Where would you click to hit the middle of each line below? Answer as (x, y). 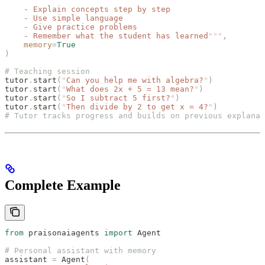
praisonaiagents (64, 233)
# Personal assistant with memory (80, 251)
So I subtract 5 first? (118, 98)
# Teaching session (47, 71)
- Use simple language (64, 18)
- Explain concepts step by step (88, 9)
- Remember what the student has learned (106, 35)
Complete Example (63, 185)
